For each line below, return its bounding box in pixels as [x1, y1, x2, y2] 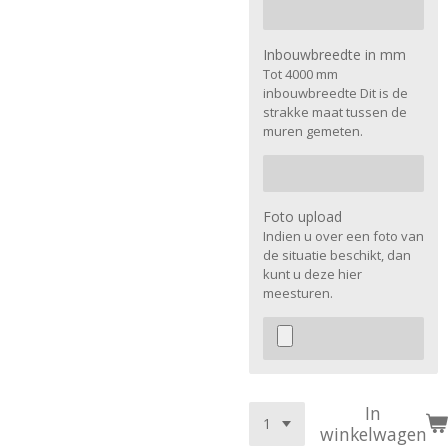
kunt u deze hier [263, 265, 362, 283]
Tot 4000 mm [263, 65, 338, 84]
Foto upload [263, 207, 342, 226]
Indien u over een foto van [263, 227, 424, 245]
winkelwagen [319, 421, 427, 446]
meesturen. [263, 284, 333, 302]
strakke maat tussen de [263, 103, 407, 122]
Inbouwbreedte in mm [263, 45, 406, 65]
